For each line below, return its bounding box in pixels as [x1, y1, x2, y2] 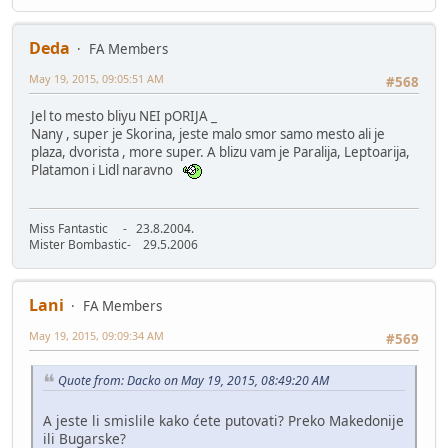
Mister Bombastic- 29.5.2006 [29, 236, 198, 254]
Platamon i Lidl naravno [31, 161, 182, 180]
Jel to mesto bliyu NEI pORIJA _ [31, 107, 217, 126]
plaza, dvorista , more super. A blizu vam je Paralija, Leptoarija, [31, 143, 410, 162]
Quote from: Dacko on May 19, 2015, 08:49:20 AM [58, 371, 329, 389]
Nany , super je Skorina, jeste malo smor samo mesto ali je [31, 125, 385, 144]
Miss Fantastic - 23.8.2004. [29, 220, 194, 238]
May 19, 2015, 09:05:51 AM [29, 70, 164, 86]
